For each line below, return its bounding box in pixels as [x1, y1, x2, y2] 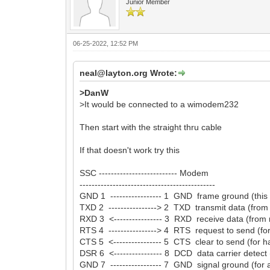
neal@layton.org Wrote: [80, 67, 178, 78]
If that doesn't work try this [80, 145, 180, 155]
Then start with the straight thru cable [80, 122, 222, 132]
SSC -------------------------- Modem [80, 168, 209, 178]
